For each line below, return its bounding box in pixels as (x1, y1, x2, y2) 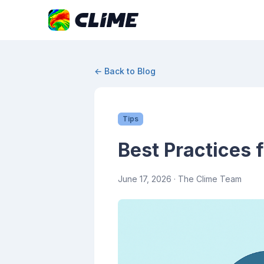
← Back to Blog (94, 66, 156, 76)
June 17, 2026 (118, 174, 171, 184)
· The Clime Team (171, 174, 242, 184)
